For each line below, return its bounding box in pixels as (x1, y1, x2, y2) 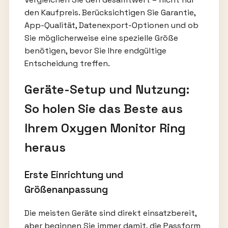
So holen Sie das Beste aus (24, 101, 183, 117)
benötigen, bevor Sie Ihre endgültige (24, 45, 166, 56)
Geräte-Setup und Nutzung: (24, 81, 189, 98)
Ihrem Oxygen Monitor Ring (24, 120, 186, 136)
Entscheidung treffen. (24, 58, 110, 69)
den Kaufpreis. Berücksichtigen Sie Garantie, (24, 7, 195, 18)
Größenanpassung (24, 184, 108, 196)
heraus (24, 139, 66, 156)
